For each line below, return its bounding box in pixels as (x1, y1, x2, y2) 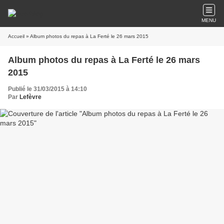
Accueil (8, 33, 24, 39)
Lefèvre (19, 93, 41, 100)
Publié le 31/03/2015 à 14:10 (8, 85, 87, 92)
